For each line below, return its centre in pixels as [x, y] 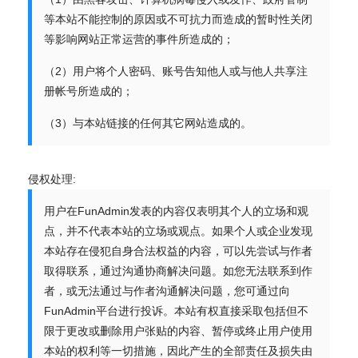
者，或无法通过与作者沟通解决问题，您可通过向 [167, 291]
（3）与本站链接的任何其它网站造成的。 [148, 123]
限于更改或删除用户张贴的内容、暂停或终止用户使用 [178, 331]
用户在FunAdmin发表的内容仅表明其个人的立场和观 [176, 211]
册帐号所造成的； [89, 91]
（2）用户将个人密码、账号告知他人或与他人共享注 [176, 71]
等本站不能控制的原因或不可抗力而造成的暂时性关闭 [178, 19]
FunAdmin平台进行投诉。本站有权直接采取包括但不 [176, 311]
